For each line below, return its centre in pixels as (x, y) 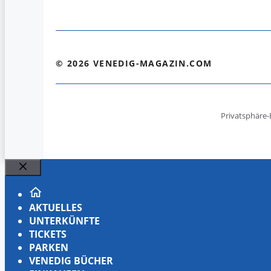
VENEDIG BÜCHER (71, 261)
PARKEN (49, 247)
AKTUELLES (56, 207)
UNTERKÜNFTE (64, 221)
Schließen (44, 180)
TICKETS (48, 234)
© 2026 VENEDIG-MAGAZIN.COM (134, 63)
